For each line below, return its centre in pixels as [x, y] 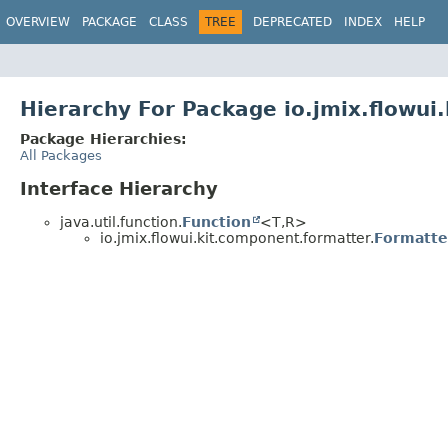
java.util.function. [121, 221]
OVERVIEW [38, 22]
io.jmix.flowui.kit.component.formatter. [237, 237]
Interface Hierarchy [119, 188]
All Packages [61, 155]
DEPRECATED [292, 22]
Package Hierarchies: [103, 138]
